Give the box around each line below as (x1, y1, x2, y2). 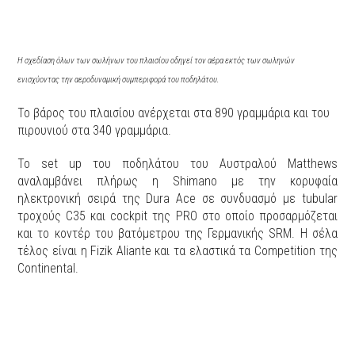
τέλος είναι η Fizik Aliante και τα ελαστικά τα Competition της (17, 242, 338, 258)
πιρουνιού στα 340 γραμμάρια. (17, 122, 172, 138)
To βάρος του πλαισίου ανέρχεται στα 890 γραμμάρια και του (17, 105, 330, 120)
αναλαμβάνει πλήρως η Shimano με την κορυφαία (17, 173, 338, 189)
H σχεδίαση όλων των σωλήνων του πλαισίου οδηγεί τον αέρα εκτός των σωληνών (17, 55, 296, 66)
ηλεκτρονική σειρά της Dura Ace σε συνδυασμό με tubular (17, 190, 338, 206)
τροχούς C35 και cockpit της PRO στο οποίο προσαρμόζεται (17, 208, 338, 223)
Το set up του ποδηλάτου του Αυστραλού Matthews (17, 155, 338, 171)
